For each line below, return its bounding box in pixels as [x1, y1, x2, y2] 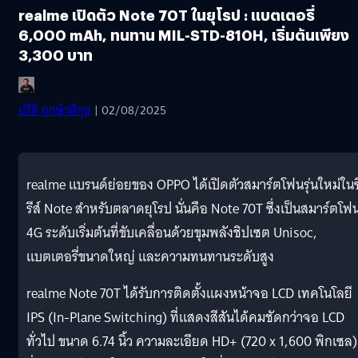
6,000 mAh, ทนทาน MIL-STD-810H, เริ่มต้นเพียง [18, 24, 349, 45]
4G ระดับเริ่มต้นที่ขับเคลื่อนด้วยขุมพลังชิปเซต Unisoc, [26, 221, 317, 245]
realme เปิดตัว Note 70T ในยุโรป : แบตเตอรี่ [18, 4, 315, 25]
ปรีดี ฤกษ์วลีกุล [18, 99, 91, 121]
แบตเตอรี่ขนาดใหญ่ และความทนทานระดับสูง [26, 245, 274, 268]
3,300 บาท [18, 44, 93, 65]
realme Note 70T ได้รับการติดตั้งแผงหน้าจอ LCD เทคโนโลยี [26, 281, 352, 305]
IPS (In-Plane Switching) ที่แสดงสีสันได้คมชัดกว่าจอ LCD [26, 305, 344, 329]
